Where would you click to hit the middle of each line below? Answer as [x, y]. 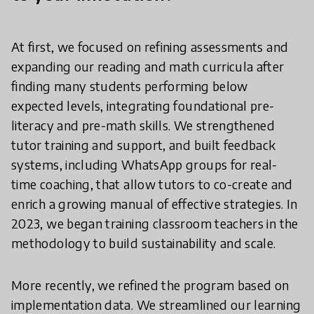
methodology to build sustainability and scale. [144, 243]
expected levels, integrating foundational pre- [143, 105]
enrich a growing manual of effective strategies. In [155, 203]
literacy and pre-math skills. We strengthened [143, 125]
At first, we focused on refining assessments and [150, 46]
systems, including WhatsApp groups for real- [144, 164]
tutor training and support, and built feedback [144, 144]
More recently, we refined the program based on [150, 285]
